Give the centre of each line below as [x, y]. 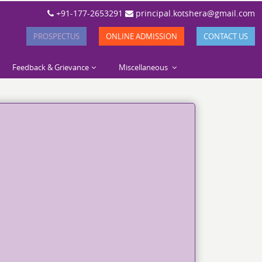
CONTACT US [226, 37]
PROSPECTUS [56, 37]
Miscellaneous [144, 67]
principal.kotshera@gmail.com [194, 13]
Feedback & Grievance [51, 67]
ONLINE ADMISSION [142, 37]
